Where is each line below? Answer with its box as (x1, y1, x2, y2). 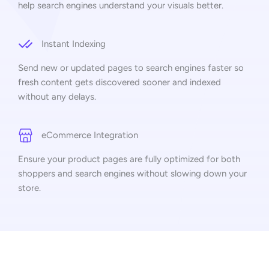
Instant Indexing (41, 38, 106, 49)
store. (18, 182, 41, 193)
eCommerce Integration (41, 129, 138, 141)
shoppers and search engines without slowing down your (18, 168, 247, 179)
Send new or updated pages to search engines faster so (18, 62, 244, 73)
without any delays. (18, 91, 96, 102)
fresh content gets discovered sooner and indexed (18, 76, 221, 88)
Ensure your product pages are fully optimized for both (18, 153, 240, 165)
